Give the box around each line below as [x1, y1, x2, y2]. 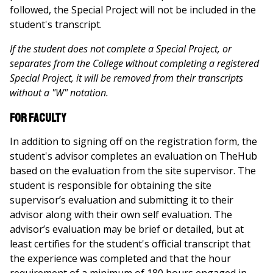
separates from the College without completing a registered [10, 57, 259, 70]
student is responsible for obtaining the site [10, 179, 211, 192]
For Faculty [10, 110, 66, 126]
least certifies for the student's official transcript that [10, 237, 250, 250]
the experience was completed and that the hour [10, 252, 231, 265]
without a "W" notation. [10, 86, 108, 99]
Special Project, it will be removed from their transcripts [10, 71, 243, 85]
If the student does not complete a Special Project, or [10, 42, 232, 55]
